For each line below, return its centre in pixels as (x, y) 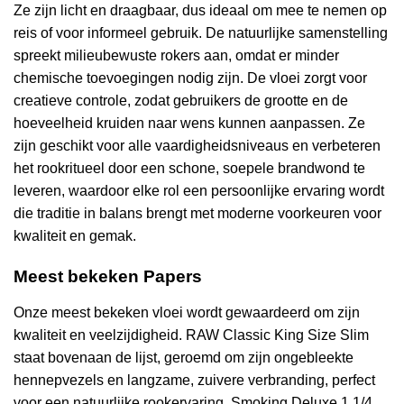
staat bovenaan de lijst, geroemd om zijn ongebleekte (184, 357)
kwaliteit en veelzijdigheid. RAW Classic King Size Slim (191, 335)
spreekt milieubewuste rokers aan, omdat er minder (176, 55)
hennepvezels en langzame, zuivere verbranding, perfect (194, 380)
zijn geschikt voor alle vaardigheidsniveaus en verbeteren (197, 146)
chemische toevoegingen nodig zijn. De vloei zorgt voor (190, 78)
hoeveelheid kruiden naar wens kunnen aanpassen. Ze (189, 123)
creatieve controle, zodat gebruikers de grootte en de (181, 101)
